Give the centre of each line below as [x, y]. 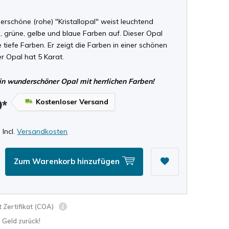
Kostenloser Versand [72, 102]
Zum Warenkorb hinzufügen [68, 161]
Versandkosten [42, 131]
